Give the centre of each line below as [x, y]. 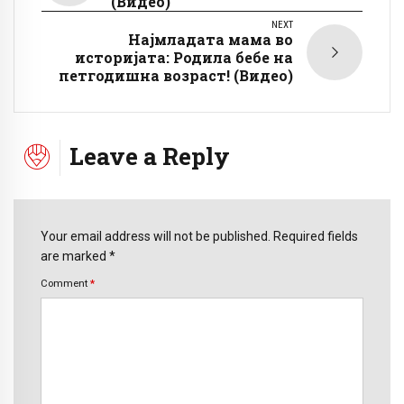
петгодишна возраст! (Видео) [176, 75]
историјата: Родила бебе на [184, 57]
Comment [65, 283]
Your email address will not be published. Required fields [199, 236]
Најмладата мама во [211, 39]
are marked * [78, 256]
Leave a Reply [150, 155]
